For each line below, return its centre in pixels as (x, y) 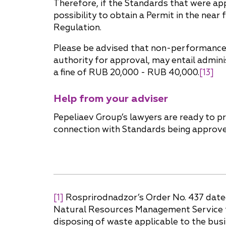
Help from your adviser (111, 98)
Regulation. (77, 27)
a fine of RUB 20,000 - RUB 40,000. (126, 72)
